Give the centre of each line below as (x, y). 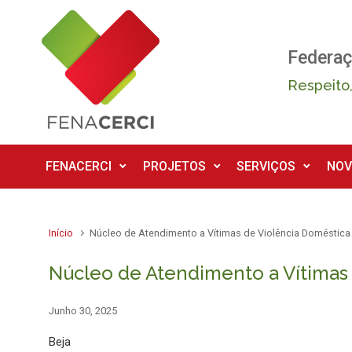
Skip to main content (73, 17)
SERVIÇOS (266, 166)
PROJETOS (174, 166)
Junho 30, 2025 (83, 311)
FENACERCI (79, 166)
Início (61, 233)
